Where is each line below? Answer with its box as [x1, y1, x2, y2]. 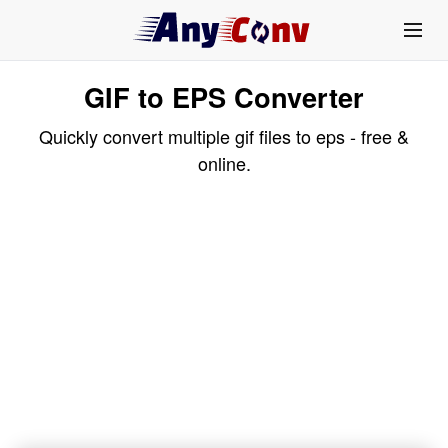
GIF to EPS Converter [84, 77, 364, 116]
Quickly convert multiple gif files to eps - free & [39, 123, 409, 149]
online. [197, 150, 251, 176]
